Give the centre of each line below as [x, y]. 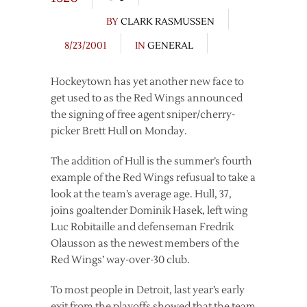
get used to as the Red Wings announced [147, 98]
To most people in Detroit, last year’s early [148, 290]
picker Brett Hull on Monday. [119, 131]
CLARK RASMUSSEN [168, 22]
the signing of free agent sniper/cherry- [143, 115]
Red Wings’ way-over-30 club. [120, 260]
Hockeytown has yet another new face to [147, 82]
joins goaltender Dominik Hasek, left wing [149, 211]
